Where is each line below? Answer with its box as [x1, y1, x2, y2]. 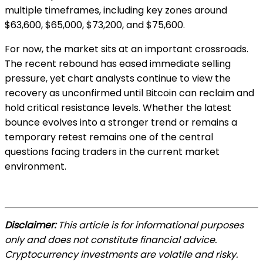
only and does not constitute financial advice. [5, 233, 217, 247]
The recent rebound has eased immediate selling [5, 57, 231, 71]
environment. [5, 160, 66, 174]
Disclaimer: [5, 218, 56, 232]
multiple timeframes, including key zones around [5, 4, 227, 18]
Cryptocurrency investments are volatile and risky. [5, 248, 238, 262]
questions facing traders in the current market [5, 145, 220, 159]
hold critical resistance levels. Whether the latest [5, 101, 231, 115]
